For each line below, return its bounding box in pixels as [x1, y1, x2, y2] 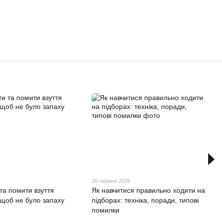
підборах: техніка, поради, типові [92, 196, 199, 204]
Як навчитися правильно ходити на [92, 186, 206, 194]
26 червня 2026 [92, 177, 131, 184]
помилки [92, 206, 120, 214]
